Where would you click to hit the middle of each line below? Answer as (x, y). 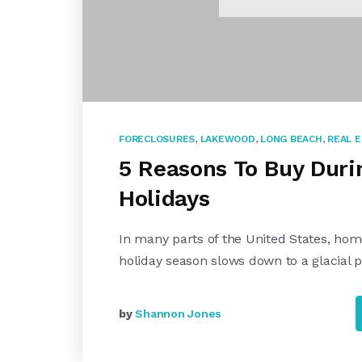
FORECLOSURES (157, 139)
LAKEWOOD (227, 139)
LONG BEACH (291, 139)
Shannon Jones (178, 314)
